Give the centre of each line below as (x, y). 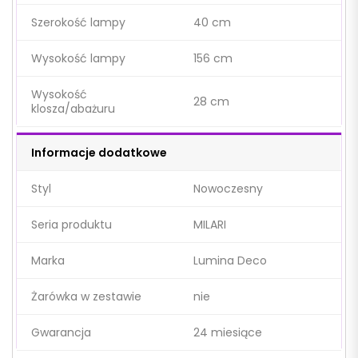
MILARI (210, 224)
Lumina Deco (230, 260)
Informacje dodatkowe (99, 152)
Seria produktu (72, 224)
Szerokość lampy (78, 22)
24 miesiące (228, 332)
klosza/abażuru (73, 108)
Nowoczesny (228, 188)
